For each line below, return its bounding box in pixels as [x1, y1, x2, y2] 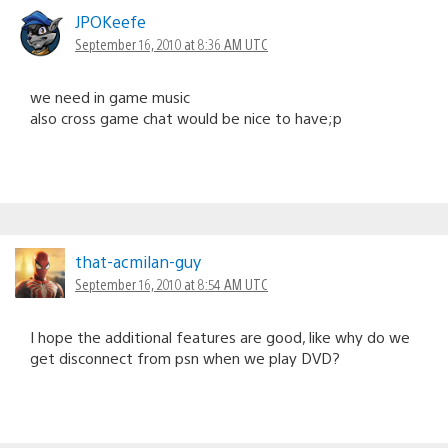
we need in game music [30, 86, 190, 106]
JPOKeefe [75, 10, 146, 32]
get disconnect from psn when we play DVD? [30, 347, 340, 367]
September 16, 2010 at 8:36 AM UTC [75, 34, 268, 53]
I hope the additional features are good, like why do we [30, 326, 410, 346]
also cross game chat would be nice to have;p [30, 107, 342, 127]
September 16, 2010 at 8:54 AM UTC [75, 274, 268, 293]
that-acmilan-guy [75, 250, 201, 272]
